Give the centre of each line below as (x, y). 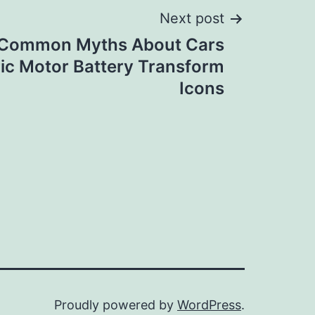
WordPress (209, 305)
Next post (192, 18)
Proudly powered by (116, 305)
